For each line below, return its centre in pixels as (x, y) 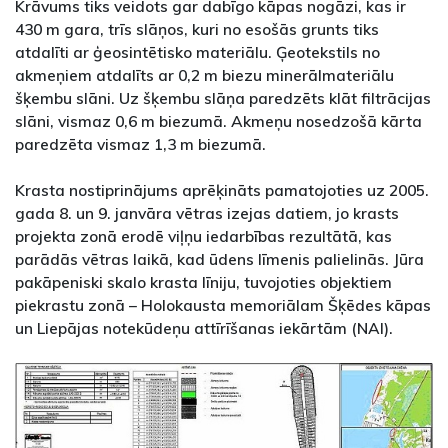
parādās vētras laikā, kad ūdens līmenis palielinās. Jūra (219, 258)
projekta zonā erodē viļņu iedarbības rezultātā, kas (203, 235)
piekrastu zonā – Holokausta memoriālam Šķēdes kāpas (223, 304)
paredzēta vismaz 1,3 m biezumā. (140, 143)
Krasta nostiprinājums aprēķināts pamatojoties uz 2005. (222, 189)
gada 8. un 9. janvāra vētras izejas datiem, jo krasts (207, 212)
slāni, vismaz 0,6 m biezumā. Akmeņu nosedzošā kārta (218, 120)
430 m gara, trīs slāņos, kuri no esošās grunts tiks (197, 28)
